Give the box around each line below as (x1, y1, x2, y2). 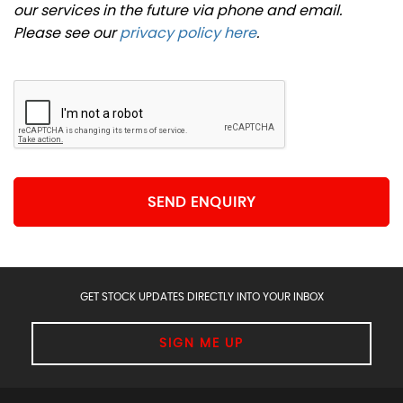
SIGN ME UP (159, 337, 244, 351)
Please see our (13, 22, 120, 44)
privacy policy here (120, 22, 256, 44)
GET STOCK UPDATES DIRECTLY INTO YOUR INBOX (79, 291, 324, 303)
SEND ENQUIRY (148, 194, 255, 210)
